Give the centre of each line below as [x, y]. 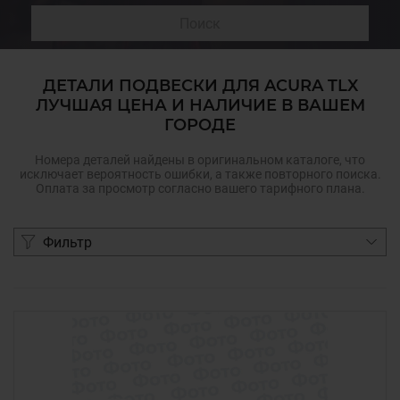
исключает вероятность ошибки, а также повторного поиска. [200, 174]
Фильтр [67, 242]
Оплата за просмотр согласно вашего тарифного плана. [200, 188]
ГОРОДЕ [200, 125]
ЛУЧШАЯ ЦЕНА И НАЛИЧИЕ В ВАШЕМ [200, 105]
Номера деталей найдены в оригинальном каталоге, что [200, 160]
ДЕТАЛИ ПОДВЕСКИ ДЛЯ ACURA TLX [200, 86]
